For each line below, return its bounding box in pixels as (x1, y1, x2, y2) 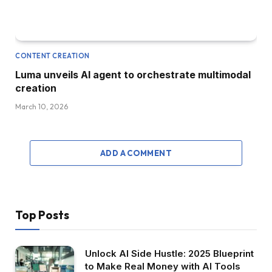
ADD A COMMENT (100, 148, 172, 158)
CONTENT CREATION (15, 52, 90, 61)
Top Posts (15, 208, 69, 223)
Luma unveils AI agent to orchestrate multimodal (15, 69, 251, 81)
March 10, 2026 (15, 102, 68, 112)
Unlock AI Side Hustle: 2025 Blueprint (85, 248, 254, 260)
